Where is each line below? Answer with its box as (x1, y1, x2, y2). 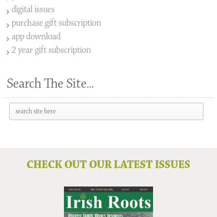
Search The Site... (6, 75, 94, 93)
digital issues (11, 3, 55, 15)
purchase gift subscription (11, 17, 101, 29)
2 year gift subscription (11, 44, 91, 56)
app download (11, 31, 61, 42)
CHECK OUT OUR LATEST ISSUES (26, 157, 190, 172)
